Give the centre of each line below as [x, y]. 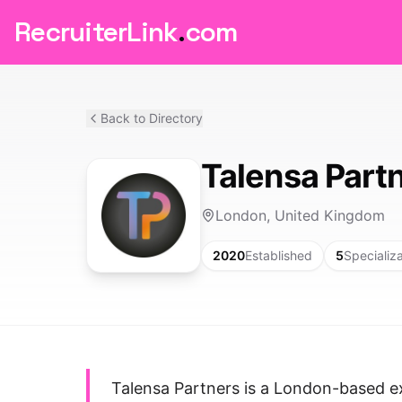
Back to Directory [152, 118]
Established [279, 255]
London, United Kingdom [300, 215]
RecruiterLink [96, 32]
